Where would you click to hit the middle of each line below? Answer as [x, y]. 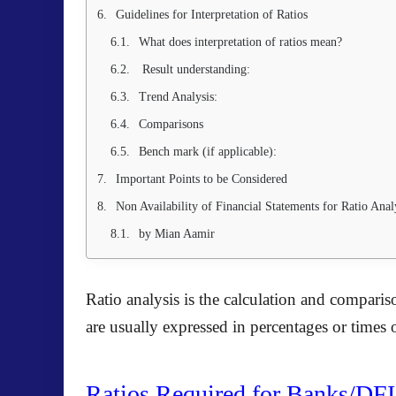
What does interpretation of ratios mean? [240, 42]
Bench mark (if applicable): [208, 152]
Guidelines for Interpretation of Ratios [212, 15]
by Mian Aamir [179, 234]
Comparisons [171, 124]
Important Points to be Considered [202, 179]
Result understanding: [194, 69]
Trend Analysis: [178, 97]
